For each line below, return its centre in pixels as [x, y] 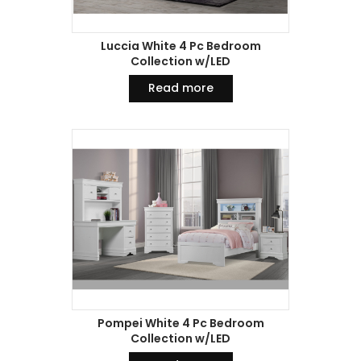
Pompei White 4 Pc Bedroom [180, 323]
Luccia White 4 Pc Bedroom [180, 46]
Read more [180, 87]
